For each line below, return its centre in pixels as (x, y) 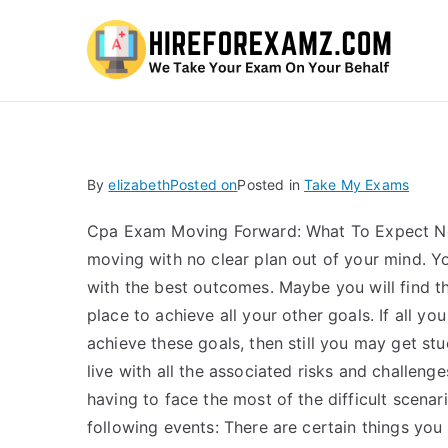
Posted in (270, 184)
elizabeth (139, 184)
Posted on (203, 184)
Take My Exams (357, 184)
